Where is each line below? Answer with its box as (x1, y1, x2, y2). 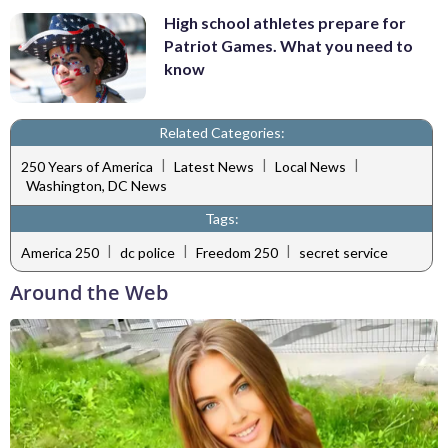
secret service (299, 243, 388, 261)
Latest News (174, 157, 254, 175)
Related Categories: (158, 124, 285, 142)
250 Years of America (21, 157, 153, 175)
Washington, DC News (26, 177, 167, 195)
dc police (120, 243, 175, 261)
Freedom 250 (196, 243, 278, 261)
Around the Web (10, 279, 168, 307)
